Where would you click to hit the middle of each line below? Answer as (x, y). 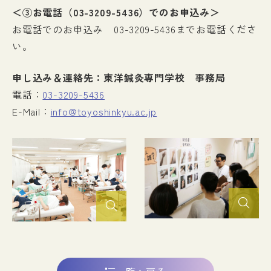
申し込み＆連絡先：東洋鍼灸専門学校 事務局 (119, 77)
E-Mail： (31, 111)
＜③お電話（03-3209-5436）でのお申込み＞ (116, 12)
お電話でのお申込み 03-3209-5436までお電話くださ (135, 29)
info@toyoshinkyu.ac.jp (104, 111)
